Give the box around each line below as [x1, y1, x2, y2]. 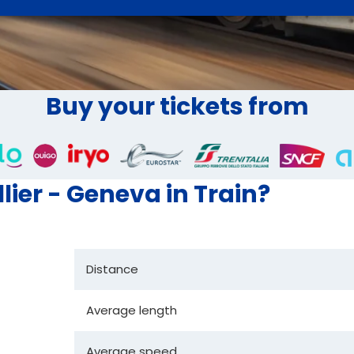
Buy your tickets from [45, 90, 309, 123]
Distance [86, 260, 138, 277]
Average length [86, 301, 177, 318]
